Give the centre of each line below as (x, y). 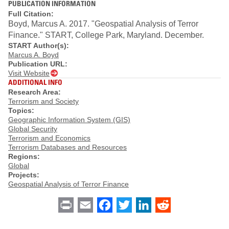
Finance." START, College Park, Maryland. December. (106, 35)
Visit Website (29, 73)
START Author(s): (39, 45)
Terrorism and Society (43, 101)
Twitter (144, 204)
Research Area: (35, 92)
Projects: (24, 175)
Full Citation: (31, 14)
